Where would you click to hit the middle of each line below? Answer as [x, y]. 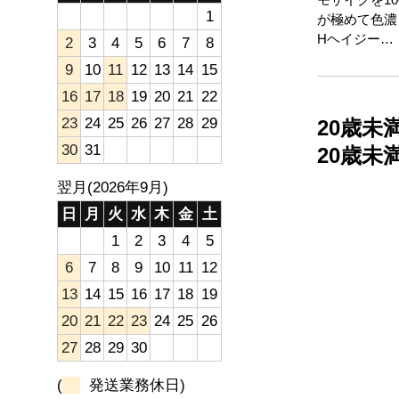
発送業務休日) [133, 386]
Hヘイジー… [355, 38]
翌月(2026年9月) [113, 188]
